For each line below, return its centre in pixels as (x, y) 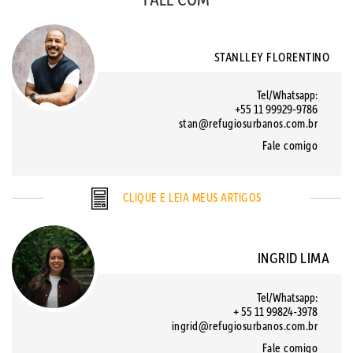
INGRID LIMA (293, 257)
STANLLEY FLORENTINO (271, 56)
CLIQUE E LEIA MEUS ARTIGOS (191, 197)
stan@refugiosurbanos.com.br (248, 123)
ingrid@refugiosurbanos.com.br (244, 325)
